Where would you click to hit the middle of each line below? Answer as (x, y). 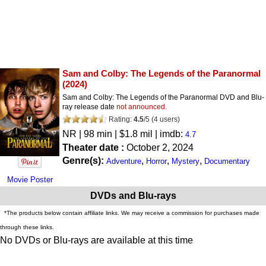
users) (170, 119)
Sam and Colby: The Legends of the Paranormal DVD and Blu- (163, 97)
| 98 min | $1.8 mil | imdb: (131, 134)
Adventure (124, 161)
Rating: (120, 119)
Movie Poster (30, 179)
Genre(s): (84, 160)
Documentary (227, 161)
